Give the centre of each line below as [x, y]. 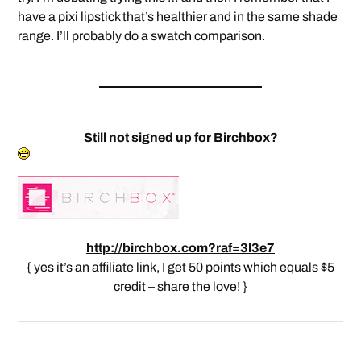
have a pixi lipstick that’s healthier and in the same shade [178, 17]
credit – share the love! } [180, 287]
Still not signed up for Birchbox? [182, 138]
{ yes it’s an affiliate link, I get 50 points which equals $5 [180, 268]
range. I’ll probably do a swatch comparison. [142, 36]
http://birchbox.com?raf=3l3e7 [180, 248]
